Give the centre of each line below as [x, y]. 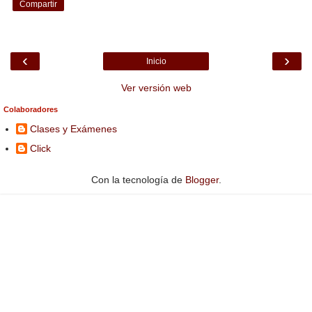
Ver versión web [156, 87]
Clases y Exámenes [73, 129]
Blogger [202, 180]
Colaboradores [31, 109]
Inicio [156, 61]
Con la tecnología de [138, 180]
